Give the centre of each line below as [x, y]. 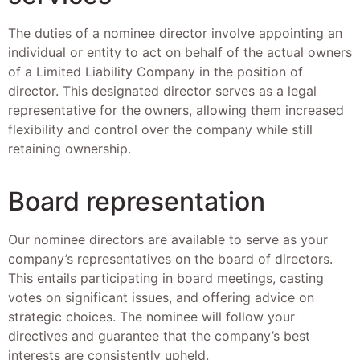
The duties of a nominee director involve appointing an [175, 33]
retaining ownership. [70, 149]
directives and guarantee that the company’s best [159, 335]
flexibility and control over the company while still [160, 130]
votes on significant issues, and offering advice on [161, 297]
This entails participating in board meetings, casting [166, 278]
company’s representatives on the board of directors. [170, 258]
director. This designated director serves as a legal [162, 91]
